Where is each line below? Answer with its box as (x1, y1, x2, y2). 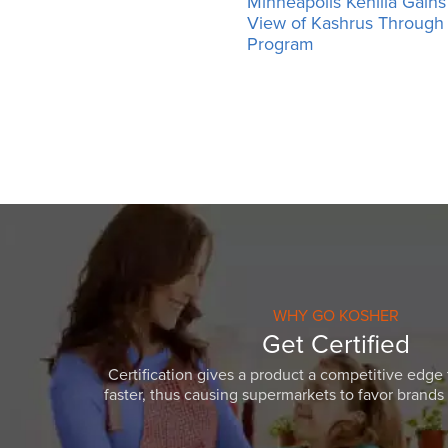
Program (247, 32, 314, 55)
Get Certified (262, 329, 410, 361)
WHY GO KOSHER (273, 306, 399, 327)
